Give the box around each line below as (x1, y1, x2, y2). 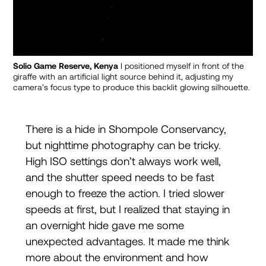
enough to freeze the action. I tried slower (25, 187, 224, 200)
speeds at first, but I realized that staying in (25, 203, 230, 216)
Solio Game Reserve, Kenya (13, 61, 119, 71)
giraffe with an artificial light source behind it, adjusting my (13, 72, 234, 82)
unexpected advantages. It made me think (25, 235, 229, 248)
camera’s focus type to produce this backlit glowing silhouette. (13, 83, 251, 93)
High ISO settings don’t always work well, (25, 155, 221, 168)
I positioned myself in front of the (118, 61, 245, 71)
